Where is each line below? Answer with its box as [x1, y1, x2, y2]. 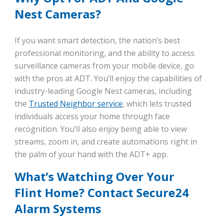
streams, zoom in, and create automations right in [15, 136, 197, 147]
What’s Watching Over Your [15, 168, 174, 185]
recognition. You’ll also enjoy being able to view [15, 124, 187, 135]
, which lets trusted [123, 98, 191, 109]
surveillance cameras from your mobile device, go [15, 60, 194, 72]
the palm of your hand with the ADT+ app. [15, 149, 168, 160]
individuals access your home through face [15, 111, 170, 122]
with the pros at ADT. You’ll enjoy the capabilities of [15, 73, 202, 84]
